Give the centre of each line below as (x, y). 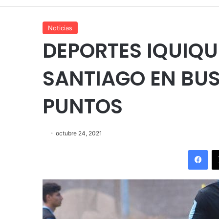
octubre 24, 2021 (79, 133)
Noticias (60, 28)
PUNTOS (83, 106)
